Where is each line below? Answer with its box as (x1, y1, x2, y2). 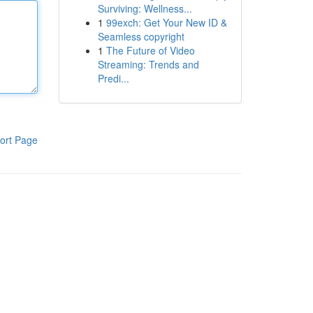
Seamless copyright (97, 29, 184, 43)
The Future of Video (105, 43, 195, 57)
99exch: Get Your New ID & (105, 15, 227, 29)
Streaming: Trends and (97, 57, 199, 71)
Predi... (97, 71, 129, 85)
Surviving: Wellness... (97, 1, 192, 15)
